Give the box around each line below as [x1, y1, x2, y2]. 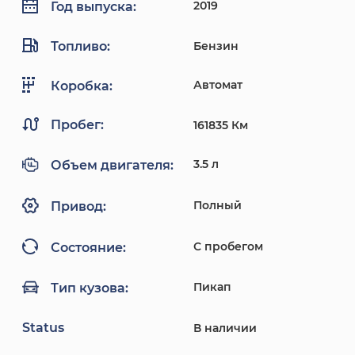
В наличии [193, 321, 257, 336]
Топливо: [51, 38, 110, 54]
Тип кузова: [51, 281, 128, 296]
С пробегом [193, 239, 263, 254]
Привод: [51, 199, 106, 215]
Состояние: [51, 239, 126, 255]
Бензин [193, 39, 239, 54]
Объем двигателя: [51, 158, 174, 174]
